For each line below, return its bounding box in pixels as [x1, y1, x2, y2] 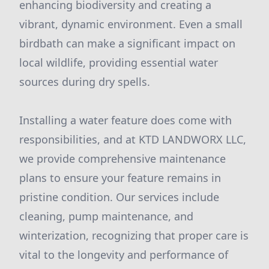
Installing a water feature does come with [19, 113, 232, 127]
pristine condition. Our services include [19, 190, 219, 204]
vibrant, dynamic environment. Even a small [19, 17, 243, 31]
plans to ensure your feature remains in [19, 171, 221, 185]
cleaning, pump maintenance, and [19, 209, 193, 223]
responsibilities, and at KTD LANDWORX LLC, [19, 132, 246, 147]
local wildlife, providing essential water [19, 55, 218, 70]
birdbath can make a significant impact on [19, 36, 235, 50]
